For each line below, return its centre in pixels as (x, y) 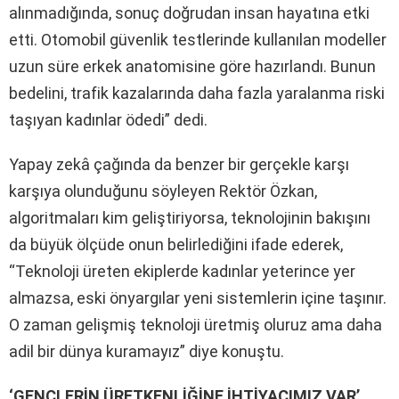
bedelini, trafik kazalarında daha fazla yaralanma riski (197, 93)
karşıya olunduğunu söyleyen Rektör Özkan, (163, 191)
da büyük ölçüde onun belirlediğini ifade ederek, (176, 244)
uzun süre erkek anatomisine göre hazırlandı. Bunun (192, 66)
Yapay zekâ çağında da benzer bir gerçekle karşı (179, 164)
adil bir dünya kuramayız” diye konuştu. (147, 351)
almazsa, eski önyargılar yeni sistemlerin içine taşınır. (198, 297)
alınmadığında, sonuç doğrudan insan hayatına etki (189, 12)
